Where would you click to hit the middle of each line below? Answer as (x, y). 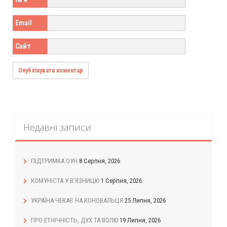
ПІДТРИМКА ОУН (54, 161)
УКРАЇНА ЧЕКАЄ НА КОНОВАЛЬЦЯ (77, 200)
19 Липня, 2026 (140, 220)
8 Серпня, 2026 (100, 161)
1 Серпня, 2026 (121, 180)
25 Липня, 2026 (145, 200)
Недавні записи (57, 127)
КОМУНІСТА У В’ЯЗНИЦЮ (65, 180)
